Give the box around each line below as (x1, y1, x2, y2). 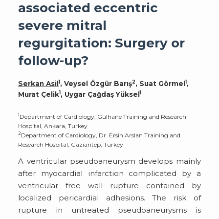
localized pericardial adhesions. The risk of (18, 193, 201, 202)
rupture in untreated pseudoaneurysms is (18, 205, 201, 215)
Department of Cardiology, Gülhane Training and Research (20, 112, 187, 120)
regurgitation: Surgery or (18, 35, 185, 51)
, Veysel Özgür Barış (60, 79, 132, 88)
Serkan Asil (18, 79, 59, 88)
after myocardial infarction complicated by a (18, 168, 201, 178)
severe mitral (18, 18, 107, 33)
